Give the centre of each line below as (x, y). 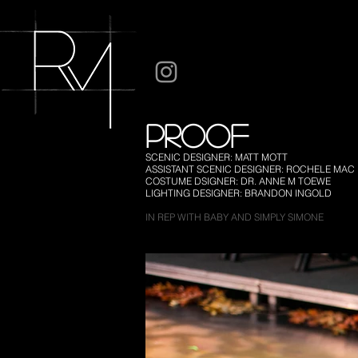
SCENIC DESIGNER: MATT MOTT (217, 157)
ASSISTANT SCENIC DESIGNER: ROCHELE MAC (250, 169)
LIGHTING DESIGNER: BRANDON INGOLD (239, 193)
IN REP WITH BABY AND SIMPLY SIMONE (235, 217)
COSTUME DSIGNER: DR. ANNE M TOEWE (238, 181)
